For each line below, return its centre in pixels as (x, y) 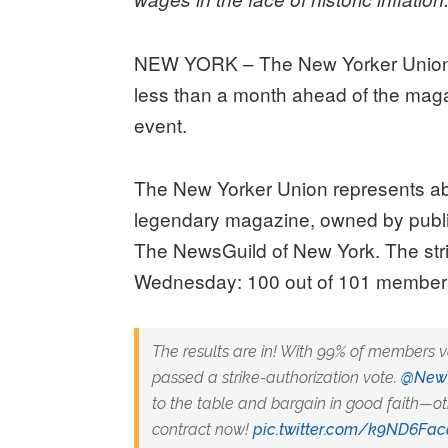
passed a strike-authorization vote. (276, 378)
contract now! (202, 430)
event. (161, 125)
